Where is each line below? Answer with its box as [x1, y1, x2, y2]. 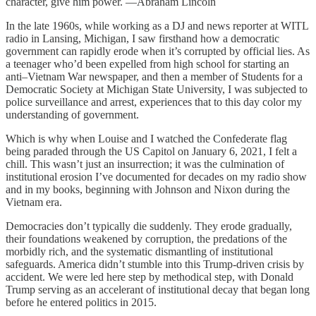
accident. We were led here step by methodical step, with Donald [6, 271, 293, 284]
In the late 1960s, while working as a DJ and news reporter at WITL [6, 20, 308, 32]
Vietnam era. [6, 196, 62, 209]
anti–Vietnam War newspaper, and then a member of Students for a [6, 71, 303, 83]
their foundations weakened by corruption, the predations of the [6, 233, 287, 245]
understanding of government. [6, 109, 139, 121]
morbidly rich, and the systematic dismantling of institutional [6, 245, 273, 258]
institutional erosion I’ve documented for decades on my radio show [6, 171, 307, 183]
